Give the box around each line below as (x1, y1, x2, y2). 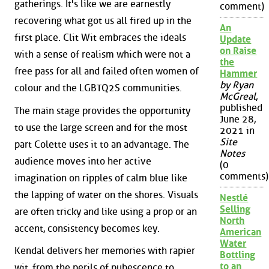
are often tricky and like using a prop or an (14, 205, 197, 217)
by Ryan (220, 79, 254, 91)
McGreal (220, 91, 256, 103)
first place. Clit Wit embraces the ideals (14, 31, 186, 43)
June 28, (220, 113, 256, 125)
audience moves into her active (14, 155, 151, 167)
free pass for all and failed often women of (14, 65, 199, 77)
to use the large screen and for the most (14, 121, 187, 133)
